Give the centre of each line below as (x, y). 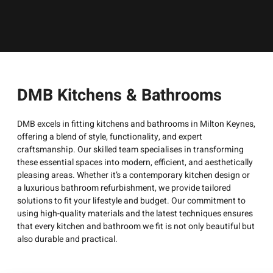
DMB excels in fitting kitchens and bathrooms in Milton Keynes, (136, 124)
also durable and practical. (67, 239)
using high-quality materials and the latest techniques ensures (135, 214)
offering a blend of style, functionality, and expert (110, 137)
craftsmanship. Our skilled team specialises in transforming (130, 150)
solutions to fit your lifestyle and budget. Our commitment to (131, 201)
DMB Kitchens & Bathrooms (119, 96)
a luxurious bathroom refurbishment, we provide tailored (124, 188)
